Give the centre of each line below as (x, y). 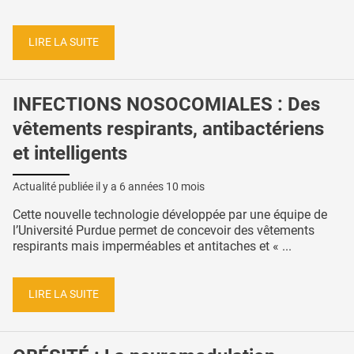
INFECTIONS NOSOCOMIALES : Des (166, 104)
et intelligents (70, 153)
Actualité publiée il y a (66, 187)
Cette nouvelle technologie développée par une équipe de (170, 215)
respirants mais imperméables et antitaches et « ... (152, 247)
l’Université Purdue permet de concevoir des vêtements (164, 231)
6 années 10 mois (162, 187)
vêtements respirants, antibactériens (168, 128)
